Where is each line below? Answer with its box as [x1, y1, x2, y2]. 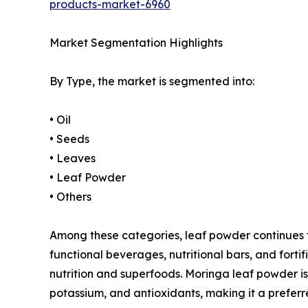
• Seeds [49, 132, 89, 146]
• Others [49, 190, 91, 204]
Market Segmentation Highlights [49, 36, 223, 50]
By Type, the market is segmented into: [49, 74, 254, 89]
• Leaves [49, 151, 96, 166]
